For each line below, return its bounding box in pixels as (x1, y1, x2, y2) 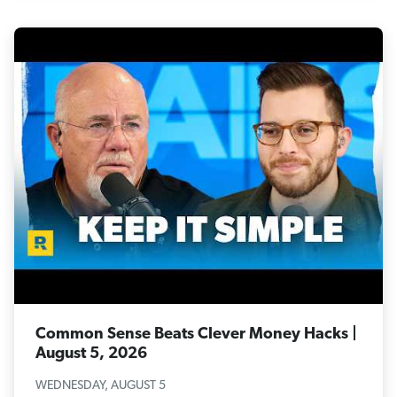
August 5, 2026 (35, 345, 147, 362)
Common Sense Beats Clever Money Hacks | (35, 325, 357, 343)
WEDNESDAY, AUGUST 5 (35, 378, 166, 393)
